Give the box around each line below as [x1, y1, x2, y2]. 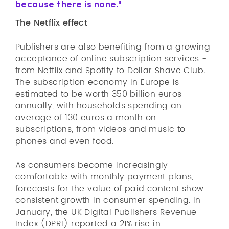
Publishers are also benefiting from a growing [15, 40, 210, 54]
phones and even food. [15, 134, 114, 148]
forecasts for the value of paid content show [15, 182, 204, 195]
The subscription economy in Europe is [15, 76, 179, 89]
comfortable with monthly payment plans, [15, 170, 194, 184]
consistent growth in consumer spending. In [15, 194, 201, 207]
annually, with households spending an [15, 99, 182, 112]
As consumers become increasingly [15, 158, 168, 172]
